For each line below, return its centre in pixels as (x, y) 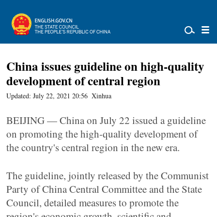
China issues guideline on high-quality (106, 66)
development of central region (84, 81)
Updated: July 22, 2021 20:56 (47, 96)
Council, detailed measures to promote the (93, 202)
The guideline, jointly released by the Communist (108, 175)
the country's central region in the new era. (93, 147)
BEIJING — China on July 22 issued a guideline (106, 120)
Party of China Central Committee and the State (104, 189)
